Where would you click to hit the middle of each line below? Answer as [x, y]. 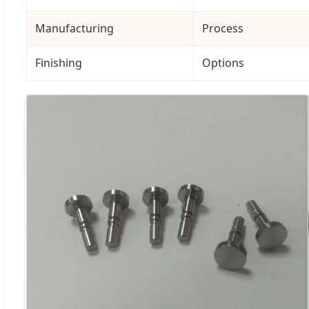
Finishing [59, 63]
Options [223, 63]
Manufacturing [74, 29]
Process [223, 29]
